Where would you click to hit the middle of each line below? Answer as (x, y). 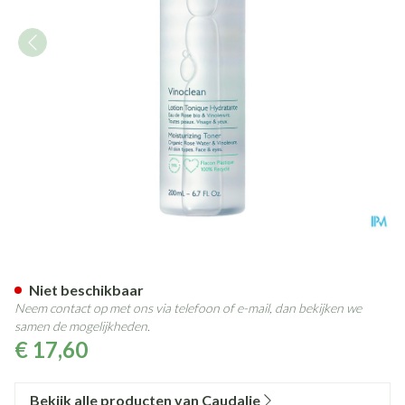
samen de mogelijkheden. (82, 326)
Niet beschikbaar (86, 290)
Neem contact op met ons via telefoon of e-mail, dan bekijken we (188, 308)
